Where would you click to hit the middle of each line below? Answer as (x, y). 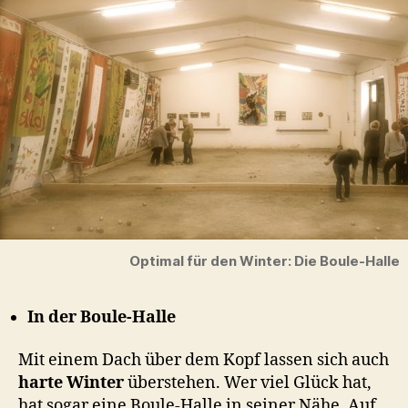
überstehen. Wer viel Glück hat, (248, 383)
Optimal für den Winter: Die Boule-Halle (264, 260)
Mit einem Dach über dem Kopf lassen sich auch (204, 361)
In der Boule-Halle (102, 317)
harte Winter (71, 383)
